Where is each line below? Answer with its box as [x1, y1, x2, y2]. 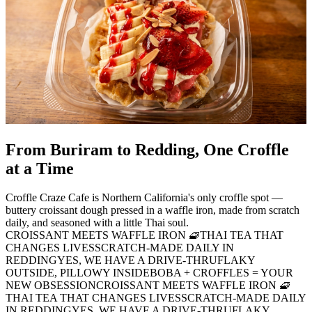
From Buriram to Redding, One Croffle [6, 140, 289, 159]
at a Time [6, 159, 74, 178]
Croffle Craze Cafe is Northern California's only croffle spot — [6, 192, 283, 204]
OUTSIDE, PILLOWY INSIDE [6, 267, 150, 279]
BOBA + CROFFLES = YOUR [150, 267, 293, 279]
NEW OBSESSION [6, 279, 96, 292]
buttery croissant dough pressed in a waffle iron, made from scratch [6, 204, 299, 217]
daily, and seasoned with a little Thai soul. [6, 217, 189, 229]
